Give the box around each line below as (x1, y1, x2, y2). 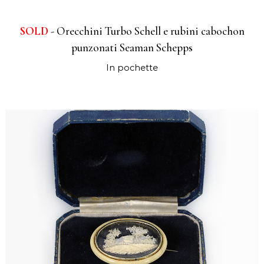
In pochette (106, 62, 158, 74)
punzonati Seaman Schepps (71, 41, 193, 55)
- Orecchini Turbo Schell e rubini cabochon (48, 24, 245, 39)
